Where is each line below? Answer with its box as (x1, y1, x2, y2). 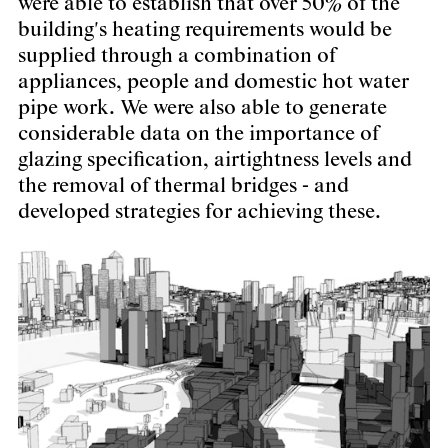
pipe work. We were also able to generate (18, 95, 387, 122)
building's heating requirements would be (18, 17, 392, 44)
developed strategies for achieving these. (18, 199, 381, 226)
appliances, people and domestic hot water (18, 69, 409, 96)
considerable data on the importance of (18, 121, 379, 148)
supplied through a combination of (18, 43, 336, 70)
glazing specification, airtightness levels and (18, 147, 412, 174)
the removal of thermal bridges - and (18, 173, 349, 200)
